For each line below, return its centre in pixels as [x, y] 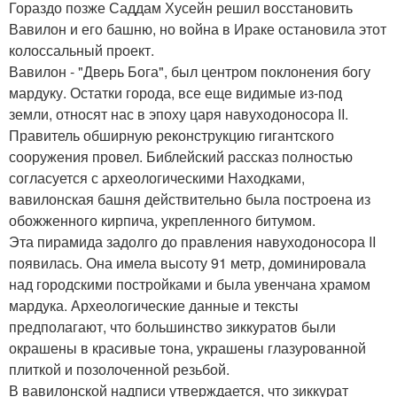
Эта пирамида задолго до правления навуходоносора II [192, 241]
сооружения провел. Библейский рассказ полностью [181, 156]
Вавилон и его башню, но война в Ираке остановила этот [198, 28]
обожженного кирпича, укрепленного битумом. [162, 220]
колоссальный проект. [82, 50]
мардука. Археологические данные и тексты [154, 305]
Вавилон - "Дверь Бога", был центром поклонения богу [190, 71]
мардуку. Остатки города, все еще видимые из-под [175, 92]
